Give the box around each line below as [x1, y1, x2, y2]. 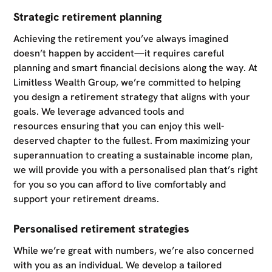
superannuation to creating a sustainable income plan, [13, 148, 253, 161]
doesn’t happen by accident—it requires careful [13, 46, 225, 59]
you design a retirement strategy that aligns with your [13, 90, 251, 103]
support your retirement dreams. [13, 192, 160, 205]
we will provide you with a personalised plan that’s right [13, 163, 259, 176]
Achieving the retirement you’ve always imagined [13, 32, 229, 45]
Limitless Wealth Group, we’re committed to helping [13, 75, 241, 89]
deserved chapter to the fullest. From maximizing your [13, 134, 251, 147]
